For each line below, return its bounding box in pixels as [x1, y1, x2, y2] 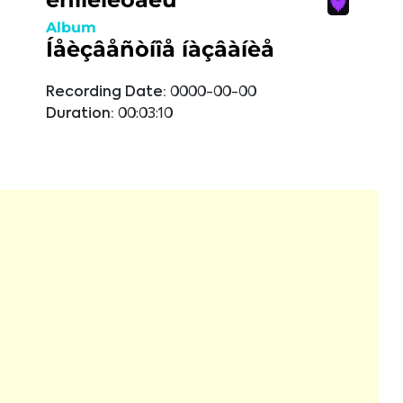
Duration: [46, 107, 114, 121]
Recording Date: [46, 85, 166, 100]
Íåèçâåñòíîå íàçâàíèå [46, 36, 274, 62]
